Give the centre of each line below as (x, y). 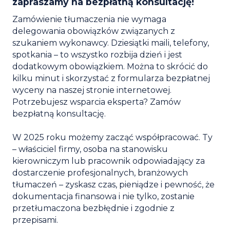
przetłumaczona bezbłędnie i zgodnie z (93, 208)
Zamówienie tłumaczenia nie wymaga (89, 19)
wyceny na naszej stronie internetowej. (92, 90)
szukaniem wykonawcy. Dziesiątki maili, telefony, (111, 43)
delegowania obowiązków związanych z (94, 31)
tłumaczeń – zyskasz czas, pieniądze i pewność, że (113, 184)
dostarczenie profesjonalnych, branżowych (100, 172)
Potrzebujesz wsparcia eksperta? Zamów (97, 102)
